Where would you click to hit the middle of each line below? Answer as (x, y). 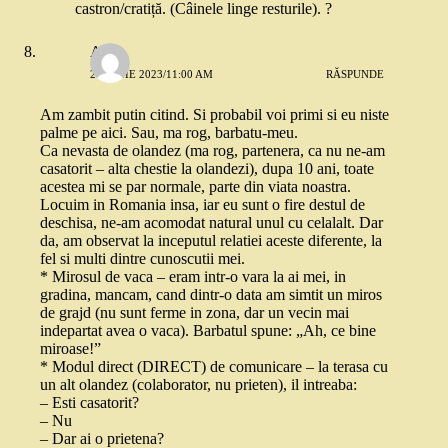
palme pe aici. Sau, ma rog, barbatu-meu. (169, 133)
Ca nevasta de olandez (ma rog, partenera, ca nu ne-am (212, 151)
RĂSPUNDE (355, 73)
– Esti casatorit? (89, 403)
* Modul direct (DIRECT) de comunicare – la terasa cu (214, 367)
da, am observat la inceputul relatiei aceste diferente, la (211, 241)
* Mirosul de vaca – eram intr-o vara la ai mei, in (193, 277)
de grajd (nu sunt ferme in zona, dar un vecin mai (194, 313)
